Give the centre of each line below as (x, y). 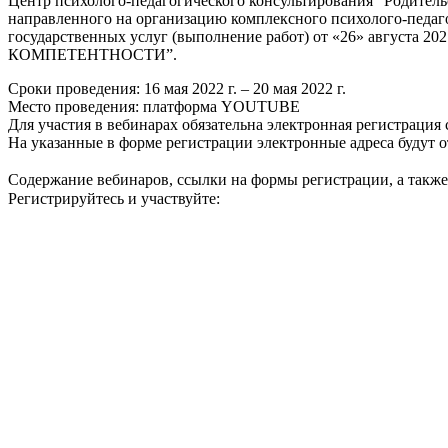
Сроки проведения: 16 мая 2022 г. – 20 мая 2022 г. (177, 88)
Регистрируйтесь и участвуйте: (114, 198)
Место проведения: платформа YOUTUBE (154, 106)
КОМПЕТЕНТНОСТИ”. (92, 54)
